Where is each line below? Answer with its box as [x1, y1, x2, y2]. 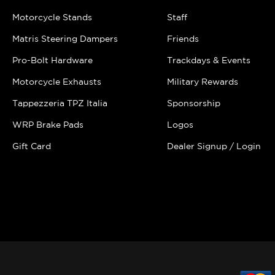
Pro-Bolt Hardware [12, 55, 93, 65]
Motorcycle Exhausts [12, 76, 101, 87]
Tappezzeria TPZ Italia [12, 98, 107, 108]
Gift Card [12, 141, 51, 151]
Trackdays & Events [167, 55, 251, 65]
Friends [167, 33, 199, 44]
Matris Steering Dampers [12, 33, 118, 44]
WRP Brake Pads [12, 119, 83, 130]
